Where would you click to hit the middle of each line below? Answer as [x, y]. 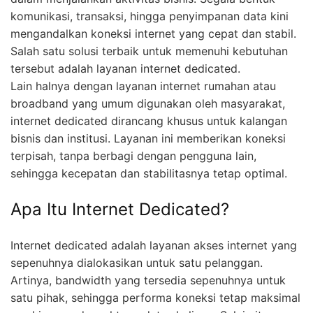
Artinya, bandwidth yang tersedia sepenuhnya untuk [148, 280]
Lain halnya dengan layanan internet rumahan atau [143, 86]
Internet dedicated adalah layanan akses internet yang [154, 245]
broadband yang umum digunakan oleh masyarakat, [148, 104]
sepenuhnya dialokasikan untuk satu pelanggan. [137, 262]
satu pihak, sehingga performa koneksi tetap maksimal [155, 297]
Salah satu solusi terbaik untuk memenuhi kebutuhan [149, 51]
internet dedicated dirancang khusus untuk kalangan [149, 121]
